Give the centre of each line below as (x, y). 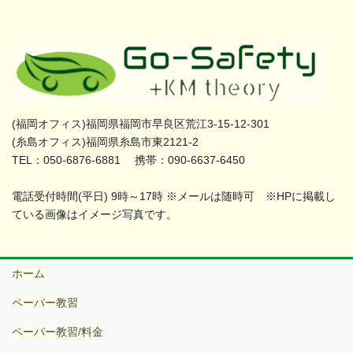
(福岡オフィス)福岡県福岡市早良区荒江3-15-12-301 (141, 123)
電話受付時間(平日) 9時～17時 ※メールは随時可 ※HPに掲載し (174, 196)
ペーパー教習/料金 (58, 331)
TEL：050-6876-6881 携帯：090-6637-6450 (128, 160)
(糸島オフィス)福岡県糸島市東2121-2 (105, 141)
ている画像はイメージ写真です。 (95, 214)
